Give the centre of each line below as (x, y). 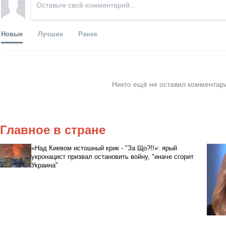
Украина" (44, 165)
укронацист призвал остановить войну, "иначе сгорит (112, 156)
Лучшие (50, 33)
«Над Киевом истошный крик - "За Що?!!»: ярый (104, 148)
